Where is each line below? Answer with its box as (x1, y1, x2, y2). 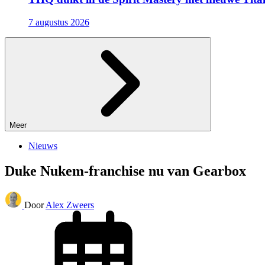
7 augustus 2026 (28, 17, 89, 28)
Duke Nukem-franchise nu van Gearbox (5, 163, 246, 179)
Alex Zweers (46, 199, 94, 210)
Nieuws (28, 141, 57, 151)
